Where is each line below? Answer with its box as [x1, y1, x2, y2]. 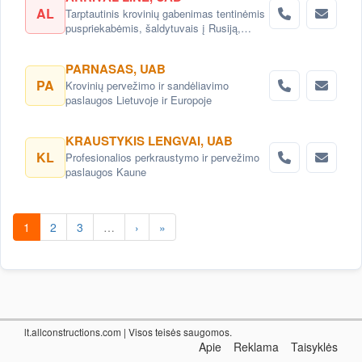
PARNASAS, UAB [65, 60, 166, 78]
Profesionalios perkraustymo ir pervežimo [65, 149, 259, 165]
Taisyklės [291, 339, 338, 355]
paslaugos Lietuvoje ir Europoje [65, 92, 212, 107]
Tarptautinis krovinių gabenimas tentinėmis [65, 6, 265, 21]
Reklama [234, 339, 279, 355]
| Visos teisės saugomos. [121, 325, 232, 339]
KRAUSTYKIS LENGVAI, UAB [65, 132, 233, 149]
